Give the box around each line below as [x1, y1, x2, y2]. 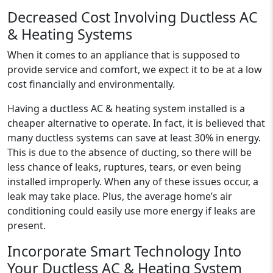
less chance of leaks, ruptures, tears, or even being [7, 160, 241, 174]
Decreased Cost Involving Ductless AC [7, 7, 258, 27]
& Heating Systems [7, 24, 132, 44]
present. [7, 219, 46, 232]
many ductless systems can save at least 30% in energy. [7, 131, 261, 144]
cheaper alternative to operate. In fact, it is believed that [7, 116, 265, 130]
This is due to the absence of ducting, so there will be [7, 146, 252, 159]
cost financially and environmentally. [7, 77, 175, 91]
